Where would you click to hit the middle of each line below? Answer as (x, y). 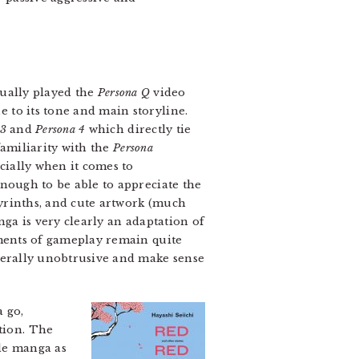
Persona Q (124, 93)
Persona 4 (61, 129)
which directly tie (138, 129)
